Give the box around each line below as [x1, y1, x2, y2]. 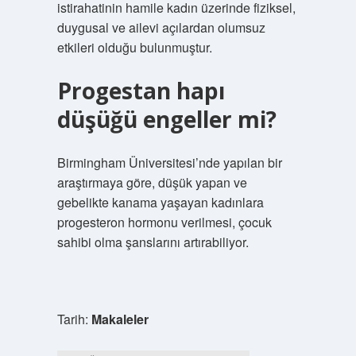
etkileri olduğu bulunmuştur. [56, 38, 212, 56]
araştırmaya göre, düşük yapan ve [56, 173, 247, 192]
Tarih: [56, 310, 91, 328]
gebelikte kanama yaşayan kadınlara [56, 193, 264, 211]
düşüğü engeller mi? [56, 104, 277, 134]
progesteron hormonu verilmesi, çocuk [56, 213, 272, 231]
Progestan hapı [56, 75, 225, 106]
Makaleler [91, 310, 149, 328]
